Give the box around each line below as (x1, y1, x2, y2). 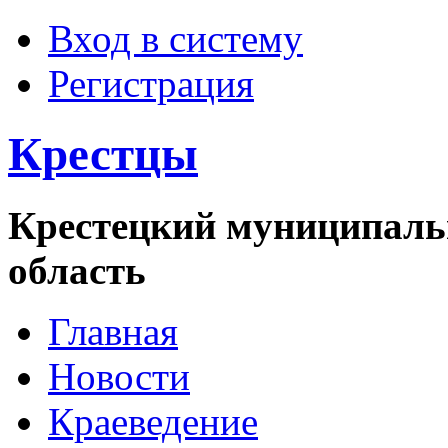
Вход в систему (48, 17, 303, 60)
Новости (48, 354, 190, 398)
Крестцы (8, 128, 198, 181)
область (8, 248, 146, 292)
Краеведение (48, 399, 258, 443)
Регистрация (48, 62, 254, 105)
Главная (48, 309, 178, 353)
